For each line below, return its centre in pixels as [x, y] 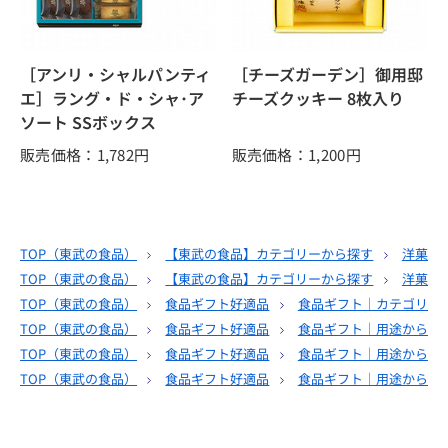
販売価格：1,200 [288, 155]
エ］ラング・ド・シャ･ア [112, 98]
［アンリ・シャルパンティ [115, 74]
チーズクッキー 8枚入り [317, 98]
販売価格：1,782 [77, 155]
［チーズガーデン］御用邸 [327, 74]
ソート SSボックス [88, 122]
